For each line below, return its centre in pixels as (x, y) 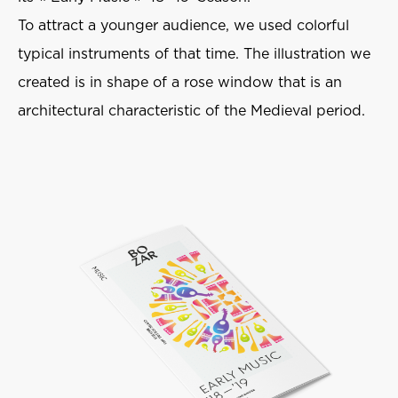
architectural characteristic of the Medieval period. (191, 111)
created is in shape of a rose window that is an (180, 83)
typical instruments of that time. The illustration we (194, 54)
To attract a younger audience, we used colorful (183, 26)
